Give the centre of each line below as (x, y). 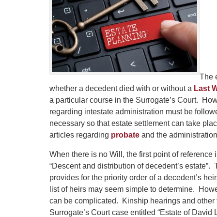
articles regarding (79, 135)
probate (124, 135)
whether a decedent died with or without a (122, 89)
